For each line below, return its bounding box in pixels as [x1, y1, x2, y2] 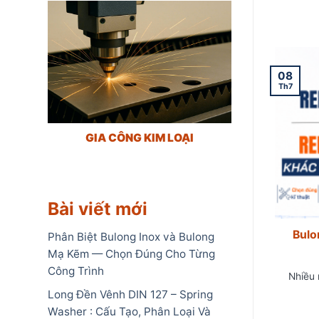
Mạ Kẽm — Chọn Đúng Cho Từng [48, 247, 215, 261]
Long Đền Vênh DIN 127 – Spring [48, 288, 213, 302]
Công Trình [48, 264, 104, 278]
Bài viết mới [48, 197, 147, 219]
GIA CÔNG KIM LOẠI [85, 131, 194, 145]
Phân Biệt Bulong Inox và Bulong [48, 230, 214, 244]
